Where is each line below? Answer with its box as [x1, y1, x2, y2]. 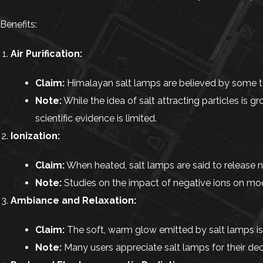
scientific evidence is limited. [35, 113, 157, 124]
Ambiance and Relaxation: [11, 195, 136, 206]
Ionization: [11, 130, 60, 141]
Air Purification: [11, 48, 82, 59]
